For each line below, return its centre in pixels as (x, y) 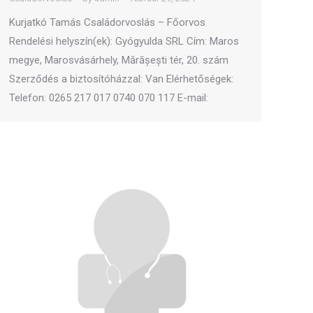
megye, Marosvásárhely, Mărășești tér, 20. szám (119, 60)
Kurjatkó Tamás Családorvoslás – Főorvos (107, 22)
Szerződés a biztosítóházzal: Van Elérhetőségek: (121, 79)
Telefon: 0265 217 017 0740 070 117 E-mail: (109, 98)
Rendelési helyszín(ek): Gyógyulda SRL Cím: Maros (124, 41)
